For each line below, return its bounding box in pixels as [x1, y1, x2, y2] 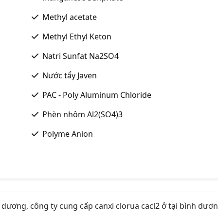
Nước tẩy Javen [42, 70, 97, 81]
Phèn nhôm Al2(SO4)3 [42, 109, 123, 120]
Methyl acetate [42, 11, 97, 22]
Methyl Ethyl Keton [42, 31, 111, 42]
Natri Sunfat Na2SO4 [42, 50, 119, 61]
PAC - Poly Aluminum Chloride [42, 89, 151, 100]
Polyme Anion [42, 128, 93, 139]
